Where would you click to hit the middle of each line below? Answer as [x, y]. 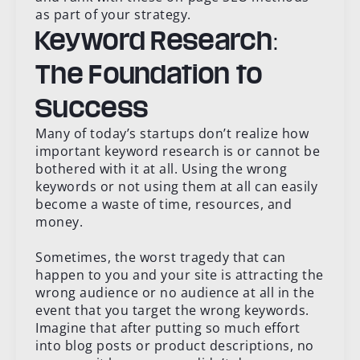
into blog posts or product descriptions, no [175, 345]
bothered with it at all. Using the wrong [161, 168]
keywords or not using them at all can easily [176, 186]
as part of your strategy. [113, 14]
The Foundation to [149, 73]
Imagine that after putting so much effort [168, 327]
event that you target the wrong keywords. [172, 310]
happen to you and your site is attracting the [180, 274]
